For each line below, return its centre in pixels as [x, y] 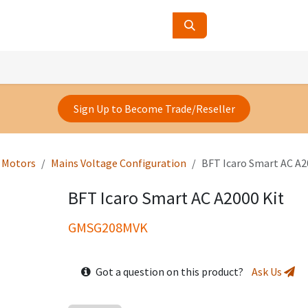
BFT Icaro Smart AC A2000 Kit [176, 198]
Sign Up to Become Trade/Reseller [154, 109]
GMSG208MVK [108, 228]
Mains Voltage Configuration [119, 163]
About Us [112, 65]
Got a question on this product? [172, 272]
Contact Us [53, 65]
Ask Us [267, 272]
